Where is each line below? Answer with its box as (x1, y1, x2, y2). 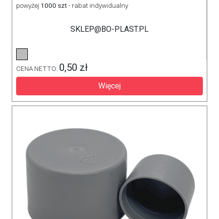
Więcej (98, 81, 121, 90)
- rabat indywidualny (68, 1, 128, 9)
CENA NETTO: (16, 65, 59, 72)
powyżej (16, 1, 39, 9)
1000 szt (39, 1, 68, 9)
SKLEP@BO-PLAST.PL (70, 24, 149, 34)
